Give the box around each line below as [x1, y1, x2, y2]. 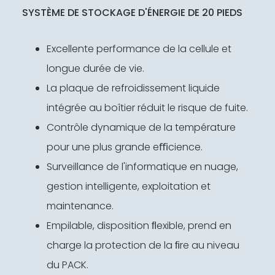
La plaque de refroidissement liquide [47, 80, 220, 95]
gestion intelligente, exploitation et [47, 179, 211, 193]
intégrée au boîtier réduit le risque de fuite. [47, 100, 248, 115]
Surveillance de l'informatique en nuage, [47, 159, 238, 174]
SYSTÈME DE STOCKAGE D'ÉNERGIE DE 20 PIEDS [22, 5, 242, 20]
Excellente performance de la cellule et [47, 41, 231, 56]
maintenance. [47, 198, 114, 213]
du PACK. [47, 257, 88, 272]
